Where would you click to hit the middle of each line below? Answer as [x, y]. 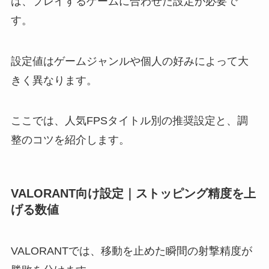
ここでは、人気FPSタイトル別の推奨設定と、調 [129, 121]
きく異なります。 [54, 80]
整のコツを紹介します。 [70, 140]
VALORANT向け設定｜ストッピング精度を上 [133, 193]
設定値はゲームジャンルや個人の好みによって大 [129, 61]
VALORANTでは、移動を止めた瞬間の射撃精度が [131, 251]
